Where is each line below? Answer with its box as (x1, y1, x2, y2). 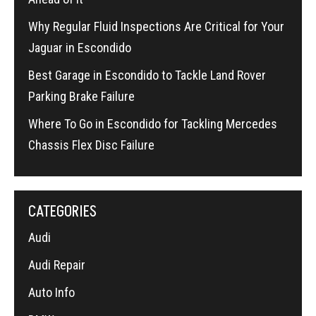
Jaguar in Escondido (28, 40, 131, 56)
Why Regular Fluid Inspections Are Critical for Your (28, 19, 284, 35)
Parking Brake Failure (28, 89, 135, 104)
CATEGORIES (28, 201, 97, 224)
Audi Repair (28, 257, 85, 273)
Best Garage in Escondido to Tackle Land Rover (28, 68, 266, 83)
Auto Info (28, 285, 75, 300)
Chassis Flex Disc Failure (28, 138, 154, 153)
